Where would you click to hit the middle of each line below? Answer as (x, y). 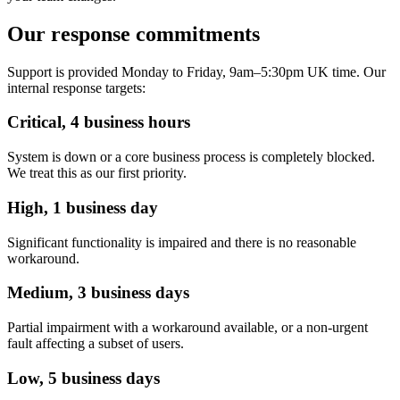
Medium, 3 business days (98, 293)
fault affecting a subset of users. (96, 344)
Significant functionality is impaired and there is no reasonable (182, 242)
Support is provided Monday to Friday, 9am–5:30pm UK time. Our (196, 71)
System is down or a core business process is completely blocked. (191, 157)
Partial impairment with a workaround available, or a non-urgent (187, 328)
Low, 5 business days (83, 378)
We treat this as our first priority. (97, 173)
